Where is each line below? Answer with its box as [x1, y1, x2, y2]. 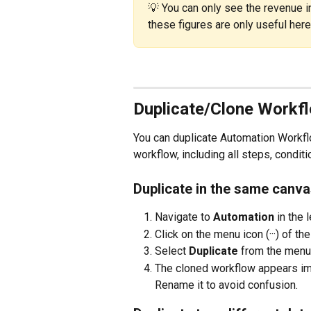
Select [155, 244, 189, 258]
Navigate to [155, 210, 213, 224]
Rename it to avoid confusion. [155, 278, 298, 292]
